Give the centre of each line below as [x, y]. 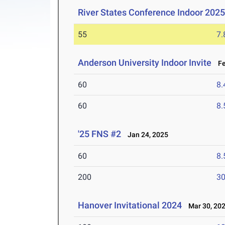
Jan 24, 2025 [146, 135]
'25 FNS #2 [100, 134]
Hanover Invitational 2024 [130, 205]
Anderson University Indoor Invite [145, 63]
